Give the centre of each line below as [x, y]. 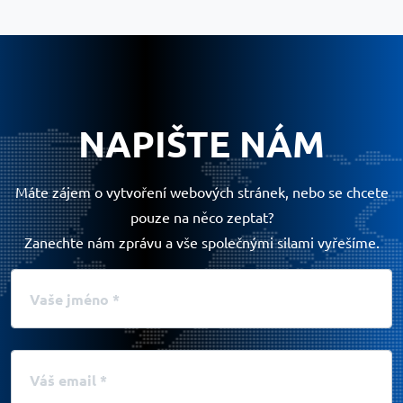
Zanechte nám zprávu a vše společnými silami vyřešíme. [201, 242]
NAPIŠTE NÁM [201, 143]
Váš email [41, 359]
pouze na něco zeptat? [201, 216]
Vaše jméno [48, 278]
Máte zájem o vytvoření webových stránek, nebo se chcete [201, 191]
